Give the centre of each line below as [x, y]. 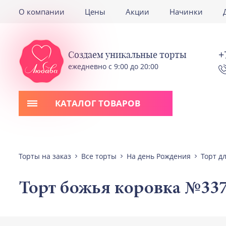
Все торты [99, 156]
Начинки [186, 12]
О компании [42, 12]
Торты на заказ [45, 156]
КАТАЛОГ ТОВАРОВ [98, 103]
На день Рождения [159, 156]
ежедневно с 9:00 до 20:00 [113, 66]
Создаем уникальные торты [127, 54]
